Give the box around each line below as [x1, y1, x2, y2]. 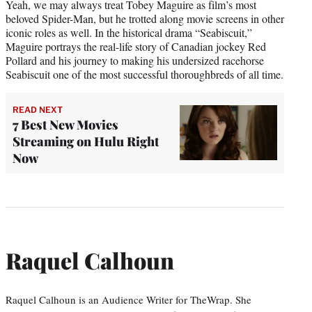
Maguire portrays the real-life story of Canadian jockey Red [6, 38, 266, 54]
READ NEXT [13, 104, 63, 115]
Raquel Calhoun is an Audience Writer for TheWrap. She [6, 292, 251, 306]
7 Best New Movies [13, 116, 118, 133]
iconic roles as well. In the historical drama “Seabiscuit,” [6, 24, 252, 40]
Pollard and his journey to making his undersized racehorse [6, 52, 264, 68]
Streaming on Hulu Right [13, 132, 159, 150]
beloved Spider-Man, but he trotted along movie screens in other [6, 10, 284, 26]
